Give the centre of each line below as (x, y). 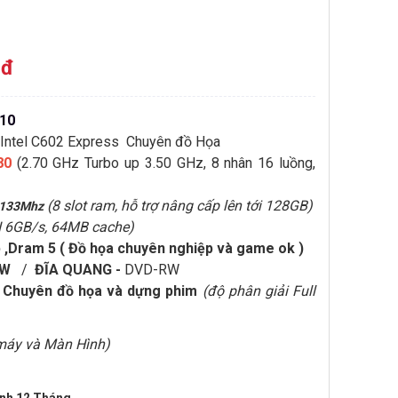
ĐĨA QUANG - (80, 270)
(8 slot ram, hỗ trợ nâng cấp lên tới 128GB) (180, 206)
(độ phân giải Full (259, 291)
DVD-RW (152, 270)
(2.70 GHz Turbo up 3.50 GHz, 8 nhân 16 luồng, (163, 163)
